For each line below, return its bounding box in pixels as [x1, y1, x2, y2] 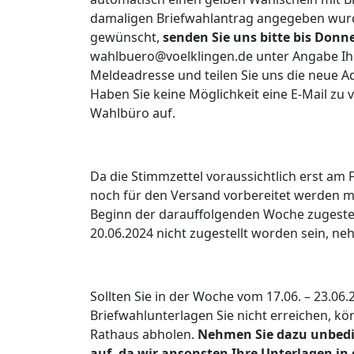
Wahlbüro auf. [90, 104, 175, 122]
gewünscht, [90, 28, 163, 47]
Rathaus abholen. [90, 326, 198, 344]
